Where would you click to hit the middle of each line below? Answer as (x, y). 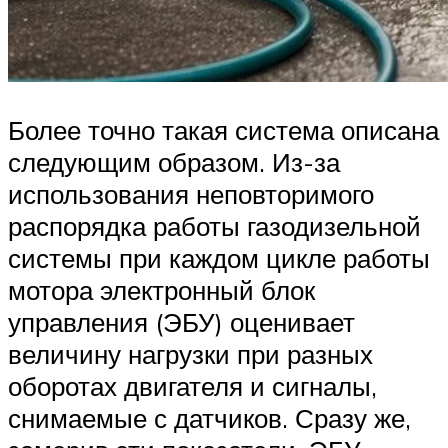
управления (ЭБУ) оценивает (181, 321)
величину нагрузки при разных (190, 353)
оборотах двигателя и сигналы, (192, 385)
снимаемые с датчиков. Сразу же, (209, 417)
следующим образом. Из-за (174, 161)
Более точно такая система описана (223, 129)
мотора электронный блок (161, 289)
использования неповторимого (191, 193)
